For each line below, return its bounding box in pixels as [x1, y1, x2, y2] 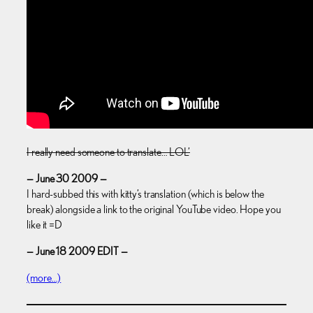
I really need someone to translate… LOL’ [27, 145, 190, 159]
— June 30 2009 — [27, 171, 107, 185]
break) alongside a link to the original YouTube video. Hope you [27, 202, 281, 216]
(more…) [27, 271, 61, 285]
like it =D [27, 217, 62, 231]
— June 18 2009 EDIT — [27, 245, 128, 259]
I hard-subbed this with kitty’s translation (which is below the [27, 187, 264, 201]
